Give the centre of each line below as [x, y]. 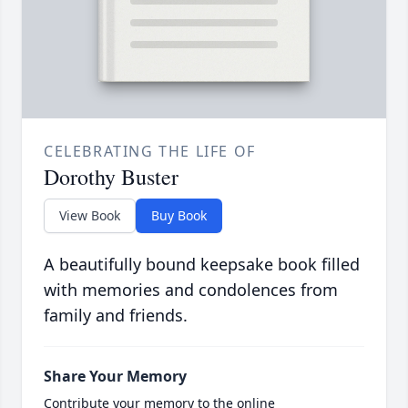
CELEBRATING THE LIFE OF [150, 152]
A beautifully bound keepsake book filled [202, 265]
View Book [90, 216]
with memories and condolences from [191, 290]
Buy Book [179, 216]
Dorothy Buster [111, 177]
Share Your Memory [115, 377]
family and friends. [116, 316]
